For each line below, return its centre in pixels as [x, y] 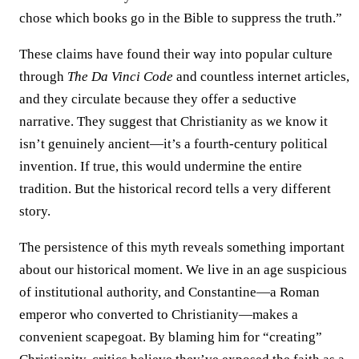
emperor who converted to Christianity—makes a [159, 314]
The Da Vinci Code [120, 76]
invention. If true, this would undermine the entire [161, 166]
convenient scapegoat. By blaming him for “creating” [171, 337]
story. [35, 211]
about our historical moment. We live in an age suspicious [183, 269]
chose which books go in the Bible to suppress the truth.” [181, 18]
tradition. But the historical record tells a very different [175, 188]
